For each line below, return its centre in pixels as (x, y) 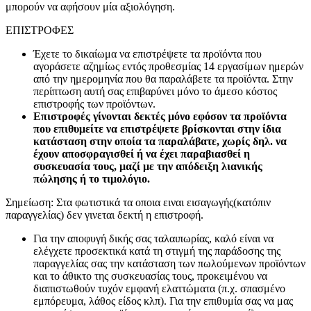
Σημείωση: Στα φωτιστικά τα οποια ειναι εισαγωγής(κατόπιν (138, 202)
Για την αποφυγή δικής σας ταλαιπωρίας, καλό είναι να (153, 238)
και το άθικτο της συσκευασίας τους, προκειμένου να (150, 276)
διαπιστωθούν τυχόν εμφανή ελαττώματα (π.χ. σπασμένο (159, 288)
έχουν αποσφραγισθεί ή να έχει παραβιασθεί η (142, 153)
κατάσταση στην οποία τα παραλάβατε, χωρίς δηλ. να (160, 141)
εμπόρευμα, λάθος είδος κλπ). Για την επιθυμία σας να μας (163, 301)
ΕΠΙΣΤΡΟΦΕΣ (40, 30)
